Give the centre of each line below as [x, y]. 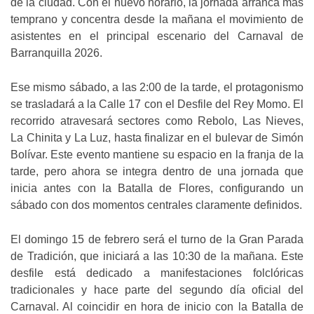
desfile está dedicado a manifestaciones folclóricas [157, 273]
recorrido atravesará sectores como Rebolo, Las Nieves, [157, 121]
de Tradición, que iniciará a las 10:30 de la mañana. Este [157, 257]
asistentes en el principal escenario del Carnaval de [157, 36]
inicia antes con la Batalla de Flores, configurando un [157, 189]
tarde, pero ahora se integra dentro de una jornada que [157, 172]
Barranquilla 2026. [56, 53]
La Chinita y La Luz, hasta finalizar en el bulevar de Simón [157, 138]
